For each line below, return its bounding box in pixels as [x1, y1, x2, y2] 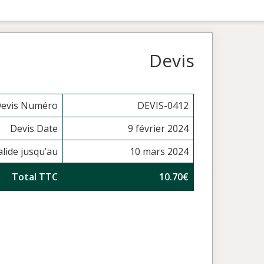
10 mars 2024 [130, 145, 189, 158]
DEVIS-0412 [137, 99, 189, 112]
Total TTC [12, 170, 58, 183]
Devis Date [10, 122, 58, 135]
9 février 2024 [128, 122, 189, 135]
